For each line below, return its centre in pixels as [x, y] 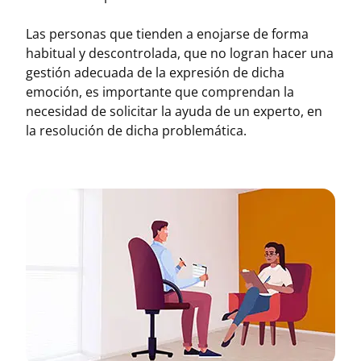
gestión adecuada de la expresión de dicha [155, 73]
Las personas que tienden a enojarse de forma [167, 34]
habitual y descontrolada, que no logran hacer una [180, 53]
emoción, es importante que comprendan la [160, 92]
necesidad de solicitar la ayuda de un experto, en [174, 111]
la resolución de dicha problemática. [136, 131]
